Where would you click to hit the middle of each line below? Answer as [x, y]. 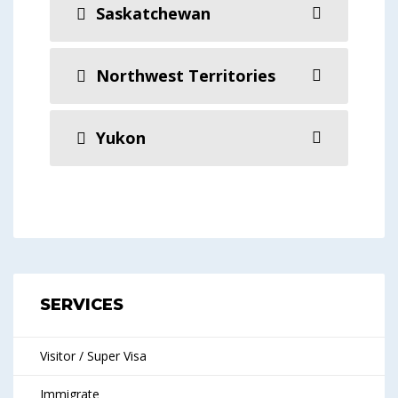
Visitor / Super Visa [93, 356]
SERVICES [82, 305]
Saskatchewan [151, 13]
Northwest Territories [183, 76]
